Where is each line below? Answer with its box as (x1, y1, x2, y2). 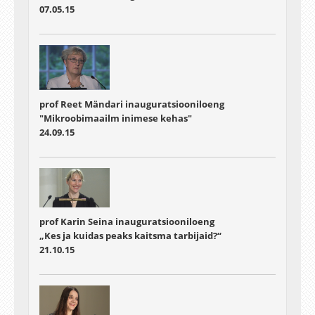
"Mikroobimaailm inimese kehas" (39, 112, 192, 125)
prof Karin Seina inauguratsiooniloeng (39, 215, 214, 229)
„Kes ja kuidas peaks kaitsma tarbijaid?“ (39, 229, 221, 243)
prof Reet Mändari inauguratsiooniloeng (39, 98, 224, 111)
